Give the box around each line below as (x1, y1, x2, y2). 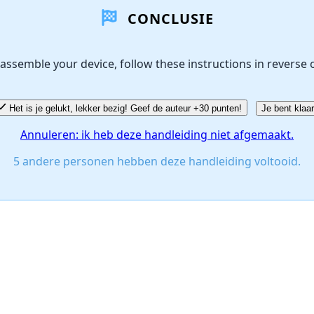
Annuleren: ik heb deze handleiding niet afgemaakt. (20, 126, 294, 142)
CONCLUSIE (123, 8, 214, 28)
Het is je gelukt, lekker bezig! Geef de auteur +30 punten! (9, 102, 243, 114)
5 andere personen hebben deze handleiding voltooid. (13, 153, 301, 169)
